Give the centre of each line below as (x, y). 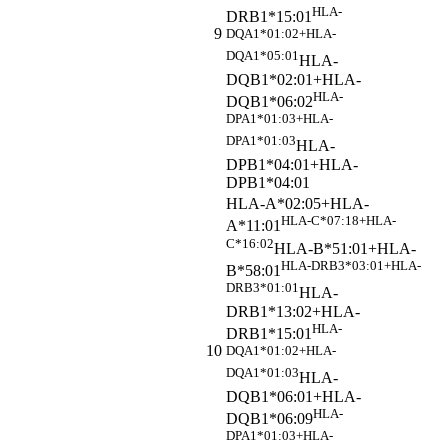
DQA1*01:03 (262, 373)
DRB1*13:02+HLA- (293, 311)
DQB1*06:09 (269, 419)
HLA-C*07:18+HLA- (338, 221)
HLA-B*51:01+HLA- (345, 249)
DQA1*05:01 (262, 56)
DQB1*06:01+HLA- (293, 396)
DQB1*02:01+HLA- (293, 79)
